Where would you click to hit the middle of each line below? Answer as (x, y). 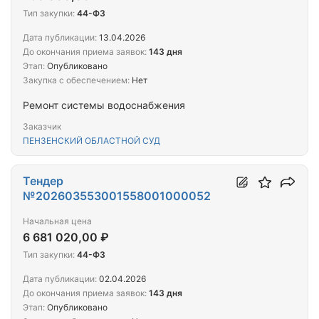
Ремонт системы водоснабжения (104, 105)
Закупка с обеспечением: (76, 80)
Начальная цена (57, 221)
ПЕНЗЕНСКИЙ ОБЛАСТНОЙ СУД (91, 141)
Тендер (43, 181)
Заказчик (42, 127)
